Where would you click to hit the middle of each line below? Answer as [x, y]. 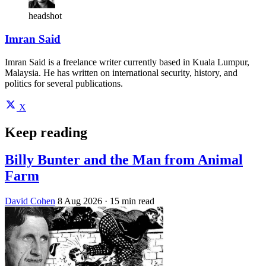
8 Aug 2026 [80, 201]
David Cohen [30, 201]
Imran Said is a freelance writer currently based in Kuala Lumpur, [127, 62]
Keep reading [46, 132]
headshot [45, 16]
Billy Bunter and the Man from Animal [124, 160]
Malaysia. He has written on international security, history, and [121, 72]
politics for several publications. [64, 83]
